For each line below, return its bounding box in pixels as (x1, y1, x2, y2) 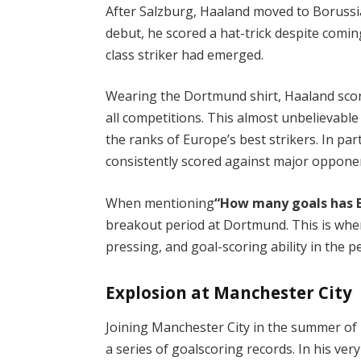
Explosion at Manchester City (106, 280, 353, 304)
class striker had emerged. (106, 45, 264, 64)
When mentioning (106, 194, 215, 212)
